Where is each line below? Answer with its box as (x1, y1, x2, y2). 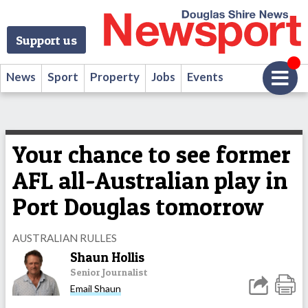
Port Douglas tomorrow (12, 192, 263, 221)
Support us (16, 32, 77, 47)
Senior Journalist (70, 266, 148, 278)
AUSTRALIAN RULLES (12, 231, 117, 244)
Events (187, 69, 223, 85)
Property (90, 69, 140, 85)
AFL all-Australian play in (12, 166, 287, 195)
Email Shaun (70, 283, 121, 295)
